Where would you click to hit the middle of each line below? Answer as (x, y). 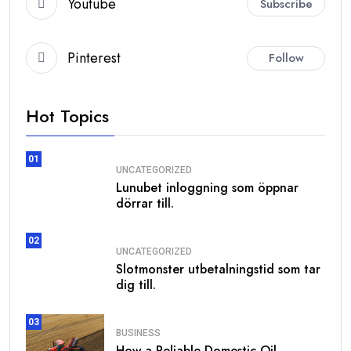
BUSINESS (138, 333)
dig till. (136, 284)
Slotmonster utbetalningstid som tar (218, 269)
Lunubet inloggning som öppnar (207, 187)
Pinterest (94, 58)
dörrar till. (145, 203)
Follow (286, 58)
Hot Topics (67, 116)
